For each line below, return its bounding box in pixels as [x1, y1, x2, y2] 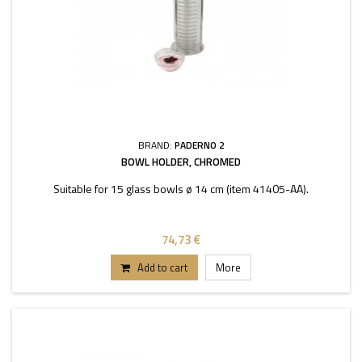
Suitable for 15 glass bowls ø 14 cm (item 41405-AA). [53, 180, 309, 197]
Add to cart [137, 259, 187, 276]
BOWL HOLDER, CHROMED [121, 154, 241, 170]
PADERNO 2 [174, 137, 225, 153]
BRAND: [137, 137, 175, 153]
